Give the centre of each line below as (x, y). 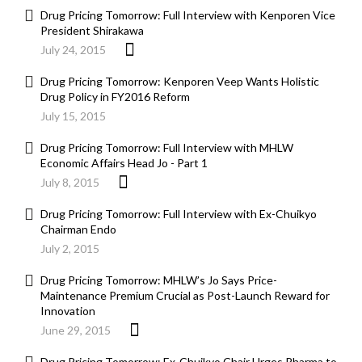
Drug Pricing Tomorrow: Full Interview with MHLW (167, 148)
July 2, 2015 (70, 249)
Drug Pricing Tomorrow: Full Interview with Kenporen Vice (188, 15)
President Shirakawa (92, 31)
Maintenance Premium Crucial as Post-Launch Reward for (185, 296)
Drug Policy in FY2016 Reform (115, 97)
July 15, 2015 (73, 116)
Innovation (68, 311)
